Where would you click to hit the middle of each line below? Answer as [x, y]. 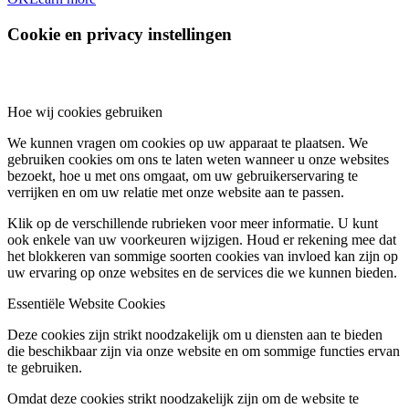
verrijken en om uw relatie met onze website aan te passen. [176, 192]
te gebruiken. [45, 367]
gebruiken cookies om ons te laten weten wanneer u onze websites [198, 159]
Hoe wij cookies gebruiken [85, 111]
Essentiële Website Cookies [86, 303]
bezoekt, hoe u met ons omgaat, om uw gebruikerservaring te [183, 175]
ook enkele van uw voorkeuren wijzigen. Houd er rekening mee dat [202, 239]
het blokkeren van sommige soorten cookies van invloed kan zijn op [203, 256]
